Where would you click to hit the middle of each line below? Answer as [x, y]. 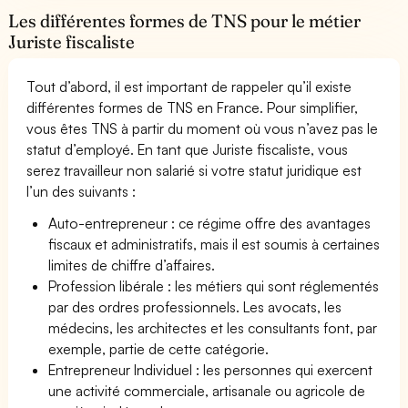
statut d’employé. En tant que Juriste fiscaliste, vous [188, 149]
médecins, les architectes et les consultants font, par [213, 327]
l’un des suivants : [82, 191]
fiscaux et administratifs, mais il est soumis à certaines [214, 244]
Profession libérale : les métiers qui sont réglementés [214, 286]
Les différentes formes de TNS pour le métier [185, 20]
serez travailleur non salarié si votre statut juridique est [194, 170]
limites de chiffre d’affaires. [132, 265]
